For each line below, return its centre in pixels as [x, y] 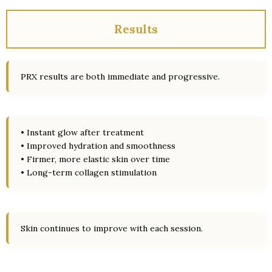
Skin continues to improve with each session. [112, 228]
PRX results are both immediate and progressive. [120, 76]
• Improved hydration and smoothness [98, 146]
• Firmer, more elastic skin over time [95, 159]
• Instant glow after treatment [82, 132]
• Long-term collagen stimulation [89, 172]
